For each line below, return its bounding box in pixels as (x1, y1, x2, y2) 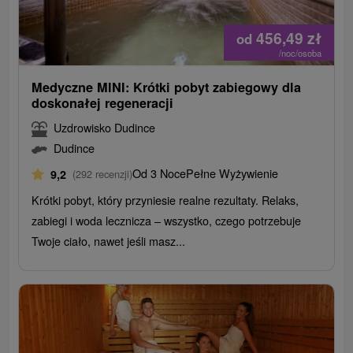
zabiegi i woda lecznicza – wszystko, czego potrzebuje (32, 212, 302, 229)
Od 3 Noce (132, 165, 187, 182)
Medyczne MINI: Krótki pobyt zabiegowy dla (32, 78, 302, 97)
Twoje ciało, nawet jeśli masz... (32, 232, 186, 250)
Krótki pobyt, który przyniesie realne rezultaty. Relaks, (32, 191, 299, 209)
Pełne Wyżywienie (186, 165, 279, 182)
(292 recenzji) (72, 166, 133, 182)
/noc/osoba (278, 46, 321, 60)
